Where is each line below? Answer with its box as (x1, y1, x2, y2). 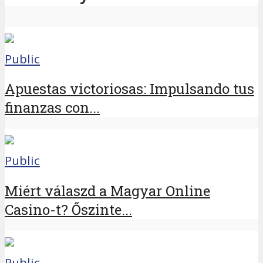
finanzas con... (5, 98, 100, 117)
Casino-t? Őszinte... (5, 200, 132, 220)
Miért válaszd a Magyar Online (5, 181, 210, 201)
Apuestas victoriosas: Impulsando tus (5, 79, 254, 99)
